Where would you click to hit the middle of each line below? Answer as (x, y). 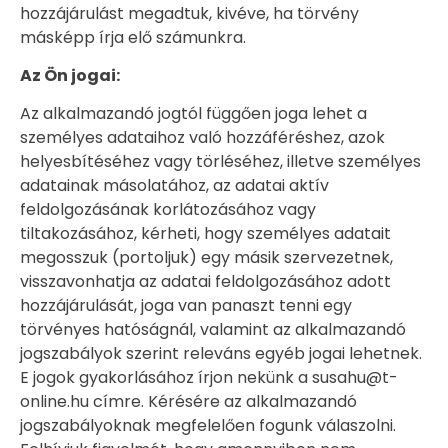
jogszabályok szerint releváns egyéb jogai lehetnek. (221, 354)
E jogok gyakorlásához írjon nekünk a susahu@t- (209, 378)
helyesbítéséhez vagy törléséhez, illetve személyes (220, 162)
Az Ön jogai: (70, 75)
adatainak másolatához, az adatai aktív (174, 186)
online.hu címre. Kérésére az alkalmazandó (188, 402)
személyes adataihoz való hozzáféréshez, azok (202, 138)
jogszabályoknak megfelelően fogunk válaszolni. (208, 426)
